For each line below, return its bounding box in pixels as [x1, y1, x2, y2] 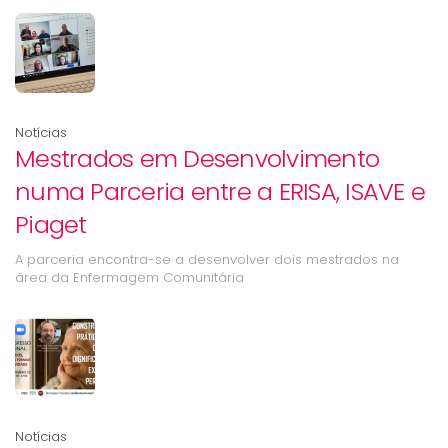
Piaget [15, 208, 87, 241]
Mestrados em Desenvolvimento [15, 142, 379, 175]
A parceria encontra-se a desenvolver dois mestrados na [15, 250, 399, 269]
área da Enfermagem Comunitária [15, 268, 244, 287]
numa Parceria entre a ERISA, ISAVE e [15, 175, 425, 208]
